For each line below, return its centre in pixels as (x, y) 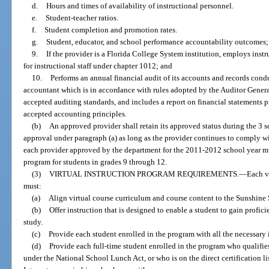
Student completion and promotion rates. (110, 30)
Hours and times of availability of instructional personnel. (140, 6)
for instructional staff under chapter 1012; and (98, 66)
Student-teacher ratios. (82, 18)
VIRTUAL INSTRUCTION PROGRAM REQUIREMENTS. (144, 174)
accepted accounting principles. (75, 114)
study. (33, 222)
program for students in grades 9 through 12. (95, 162)
